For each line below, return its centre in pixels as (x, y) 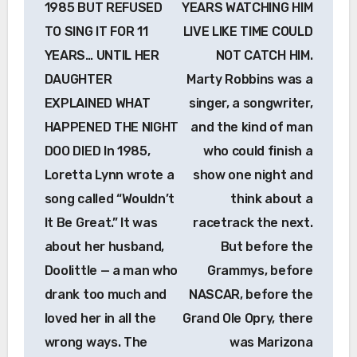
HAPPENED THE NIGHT (111, 127)
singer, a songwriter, (251, 103)
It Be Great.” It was (101, 222)
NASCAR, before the (251, 294)
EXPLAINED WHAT (97, 103)
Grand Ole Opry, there (247, 318)
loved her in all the (100, 318)
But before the (267, 246)
